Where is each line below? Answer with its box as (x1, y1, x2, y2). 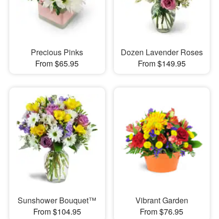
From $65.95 (35, 57, 79, 69)
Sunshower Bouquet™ (18, 195, 97, 206)
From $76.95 (140, 206, 184, 217)
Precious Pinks (31, 46, 84, 58)
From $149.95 (137, 57, 186, 69)
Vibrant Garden (135, 195, 188, 206)
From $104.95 (33, 206, 81, 217)
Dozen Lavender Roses (120, 46, 203, 58)
